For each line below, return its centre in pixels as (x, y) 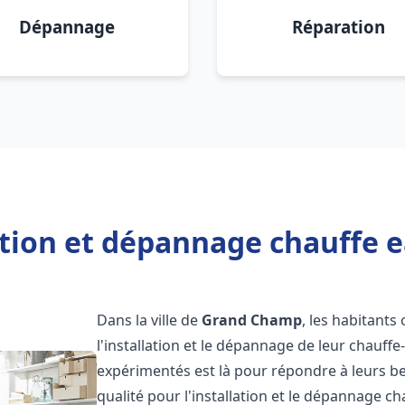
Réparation (338, 27)
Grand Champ (252, 320)
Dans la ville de (150, 320)
